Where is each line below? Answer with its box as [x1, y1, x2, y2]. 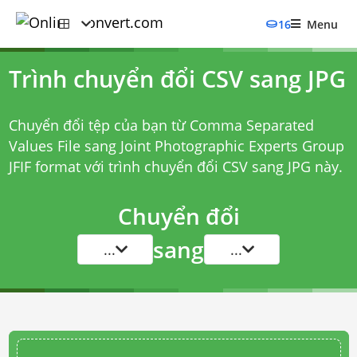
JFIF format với [8, 157, 108, 176]
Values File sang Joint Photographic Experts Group [8, 136, 344, 155]
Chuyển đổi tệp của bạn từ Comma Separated [8, 116, 314, 135]
